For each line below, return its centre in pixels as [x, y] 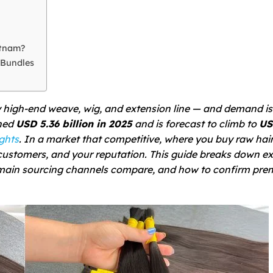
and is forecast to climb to [196, 123]
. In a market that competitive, [91, 139]
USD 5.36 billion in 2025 [74, 123]
